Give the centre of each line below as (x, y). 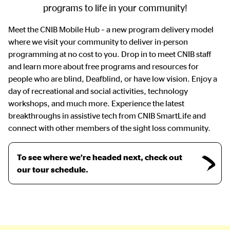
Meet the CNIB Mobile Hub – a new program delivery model (111, 29)
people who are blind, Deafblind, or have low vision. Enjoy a (113, 78)
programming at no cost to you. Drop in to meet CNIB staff (110, 54)
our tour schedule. (53, 169)
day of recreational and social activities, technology (98, 91)
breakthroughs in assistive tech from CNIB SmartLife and (107, 115)
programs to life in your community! (115, 7)
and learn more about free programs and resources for (103, 66)
